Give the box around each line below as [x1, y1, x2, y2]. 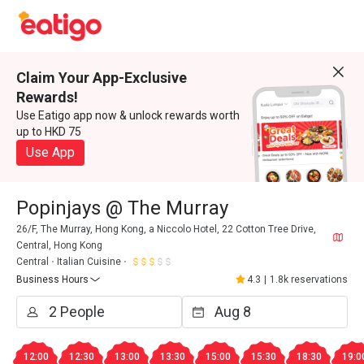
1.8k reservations [270, 274, 348, 285]
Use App [26, 145, 75, 160]
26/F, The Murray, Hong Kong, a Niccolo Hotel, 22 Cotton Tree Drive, [16, 223, 316, 235]
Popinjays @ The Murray [16, 197, 228, 219]
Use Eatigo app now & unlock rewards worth [16, 109, 240, 122]
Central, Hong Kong [16, 240, 102, 251]
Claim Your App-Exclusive [16, 69, 187, 86]
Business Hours [16, 274, 89, 285]
